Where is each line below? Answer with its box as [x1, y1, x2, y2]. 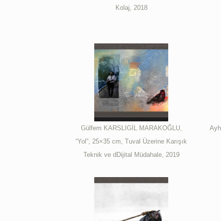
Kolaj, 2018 [115, 3, 147, 11]
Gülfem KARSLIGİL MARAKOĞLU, [80, 124, 182, 132]
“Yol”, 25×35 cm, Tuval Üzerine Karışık [75, 137, 187, 145]
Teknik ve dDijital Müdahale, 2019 [83, 150, 180, 158]
